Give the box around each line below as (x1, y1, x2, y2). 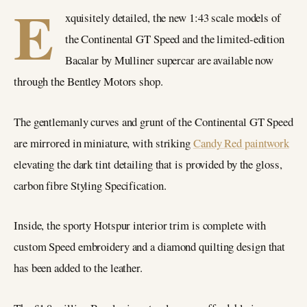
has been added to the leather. (14, 260, 143, 276)
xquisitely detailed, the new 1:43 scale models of (64, 10, 281, 25)
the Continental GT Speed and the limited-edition (64, 31, 284, 47)
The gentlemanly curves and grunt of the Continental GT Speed (14, 113, 293, 130)
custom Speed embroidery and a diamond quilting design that (14, 238, 286, 255)
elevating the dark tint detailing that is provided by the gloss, (14, 156, 282, 172)
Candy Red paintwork (193, 134, 290, 151)
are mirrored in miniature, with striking (14, 134, 193, 151)
